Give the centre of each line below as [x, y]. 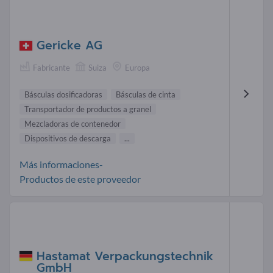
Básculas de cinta [146, 95]
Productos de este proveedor [80, 179]
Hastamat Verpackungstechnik [125, 256]
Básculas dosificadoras [63, 95]
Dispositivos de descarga [68, 139]
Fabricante [51, 67]
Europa [137, 67]
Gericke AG [69, 45]
